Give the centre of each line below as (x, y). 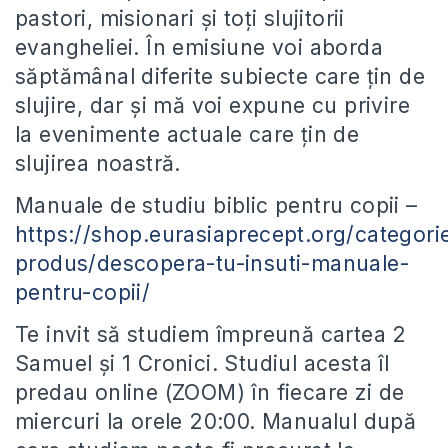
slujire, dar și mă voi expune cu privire (212, 106)
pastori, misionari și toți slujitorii (180, 19)
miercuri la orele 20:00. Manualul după (216, 422)
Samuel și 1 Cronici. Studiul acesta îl (202, 364)
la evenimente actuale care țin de (187, 135)
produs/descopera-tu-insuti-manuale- (212, 264)
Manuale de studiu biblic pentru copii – (216, 206)
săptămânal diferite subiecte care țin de (220, 77)
